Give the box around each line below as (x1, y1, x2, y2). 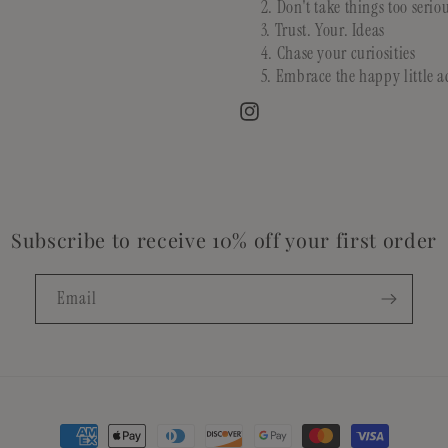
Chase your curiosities (276, 42, 416, 65)
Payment (58, 423, 115, 446)
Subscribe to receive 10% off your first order (11, 227, 437, 254)
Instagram (236, 109, 297, 130)
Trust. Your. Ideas (274, 19, 385, 42)
